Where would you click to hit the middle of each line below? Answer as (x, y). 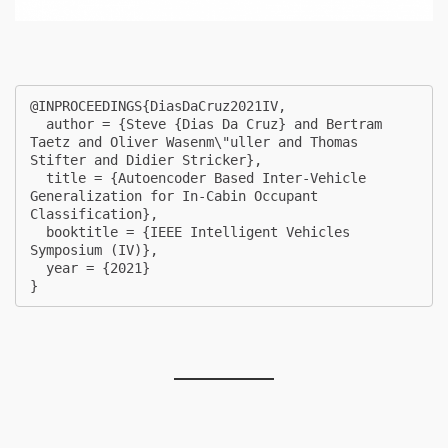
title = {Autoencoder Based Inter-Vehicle (38, 178)
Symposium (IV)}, (94, 250)
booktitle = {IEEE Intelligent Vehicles (38, 232)
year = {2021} (38, 268)
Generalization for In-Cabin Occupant (174, 196)
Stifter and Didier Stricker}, (146, 160)
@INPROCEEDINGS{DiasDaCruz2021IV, (158, 106)
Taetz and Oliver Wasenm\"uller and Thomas (194, 142)
